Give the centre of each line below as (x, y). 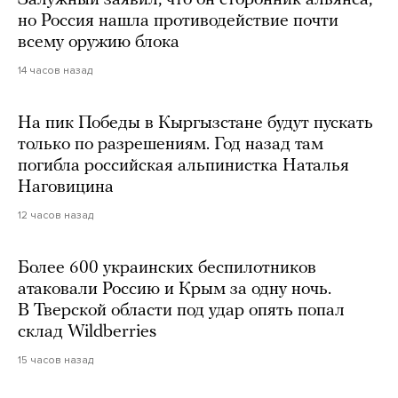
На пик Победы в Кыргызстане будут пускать (195, 123)
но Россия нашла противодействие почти (178, 21)
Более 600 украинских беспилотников (167, 268)
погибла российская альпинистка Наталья (183, 166)
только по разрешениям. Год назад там (171, 144)
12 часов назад (56, 215)
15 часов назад (56, 359)
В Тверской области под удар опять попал (181, 310)
